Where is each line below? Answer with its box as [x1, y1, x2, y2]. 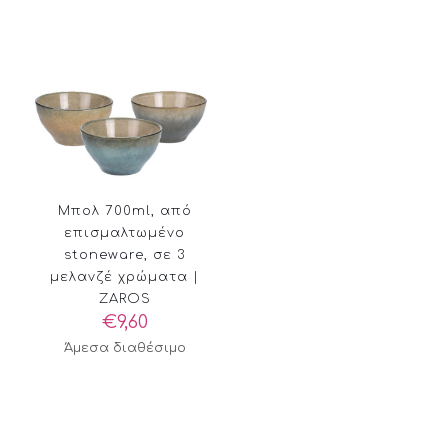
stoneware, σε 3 [64, 248, 186, 263]
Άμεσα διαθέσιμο [63, 341, 186, 356]
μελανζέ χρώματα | [50, 270, 200, 285]
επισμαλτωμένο [64, 226, 186, 241]
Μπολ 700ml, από [57, 204, 192, 219]
